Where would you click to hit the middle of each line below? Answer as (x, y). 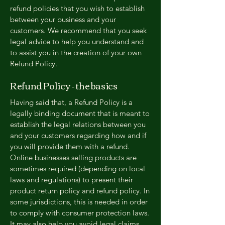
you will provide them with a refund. (70, 146)
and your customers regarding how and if (78, 135)
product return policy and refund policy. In (80, 191)
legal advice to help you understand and (77, 41)
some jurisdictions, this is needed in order (79, 202)
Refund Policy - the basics (64, 85)
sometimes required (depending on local (78, 168)
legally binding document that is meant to (80, 113)
